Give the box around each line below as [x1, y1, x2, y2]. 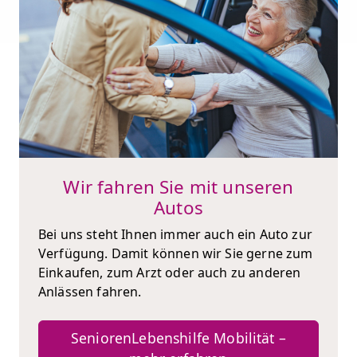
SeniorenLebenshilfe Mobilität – [71, 328, 286, 347]
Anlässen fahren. [38, 282, 142, 300]
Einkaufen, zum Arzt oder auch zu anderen [38, 263, 301, 281]
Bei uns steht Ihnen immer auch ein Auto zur [38, 225, 312, 243]
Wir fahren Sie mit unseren [63, 174, 294, 199]
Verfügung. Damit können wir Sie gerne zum [38, 244, 313, 262]
